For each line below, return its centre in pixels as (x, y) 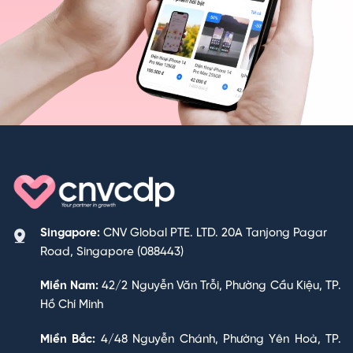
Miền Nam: (70, 286)
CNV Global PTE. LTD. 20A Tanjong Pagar (214, 233)
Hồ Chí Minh (72, 305)
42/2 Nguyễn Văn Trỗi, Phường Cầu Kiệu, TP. (220, 286)
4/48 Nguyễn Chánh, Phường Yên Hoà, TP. (218, 339)
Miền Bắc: (68, 339)
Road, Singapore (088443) (112, 252)
